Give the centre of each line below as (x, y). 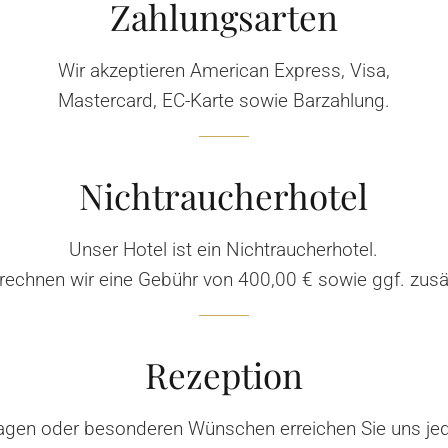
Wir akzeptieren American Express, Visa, (223, 70)
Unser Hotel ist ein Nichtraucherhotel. (224, 249)
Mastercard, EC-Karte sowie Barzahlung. (223, 100)
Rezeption (223, 374)
